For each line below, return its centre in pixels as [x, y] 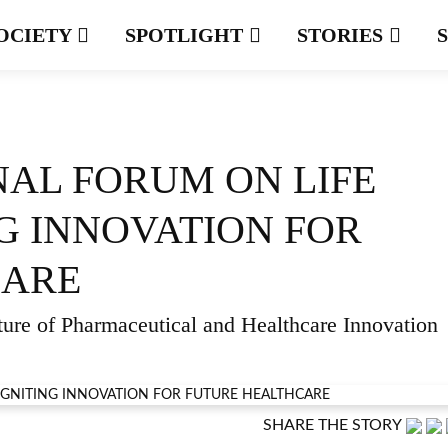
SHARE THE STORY [332, 425]
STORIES [342, 35]
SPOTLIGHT [186, 35]
